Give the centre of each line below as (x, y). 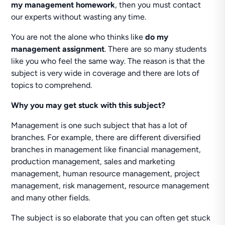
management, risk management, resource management (110, 186)
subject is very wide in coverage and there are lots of (105, 73)
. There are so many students (156, 49)
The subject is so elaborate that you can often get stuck (111, 218)
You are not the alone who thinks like (78, 37)
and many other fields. (51, 198)
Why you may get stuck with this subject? (88, 105)
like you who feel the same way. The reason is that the (108, 61)
